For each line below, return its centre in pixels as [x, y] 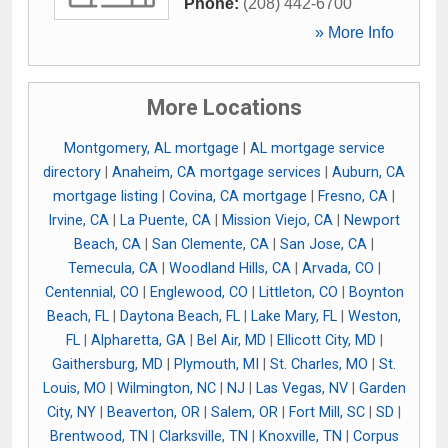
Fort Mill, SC [327, 412]
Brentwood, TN [98, 436]
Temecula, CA [112, 268]
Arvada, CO [337, 268]
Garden [382, 388]
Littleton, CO [298, 292]
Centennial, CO [91, 292]
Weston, [374, 316]
